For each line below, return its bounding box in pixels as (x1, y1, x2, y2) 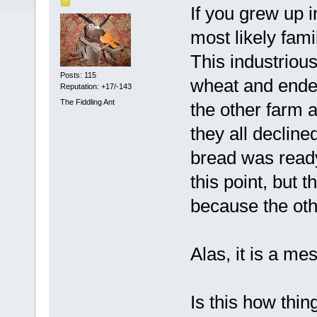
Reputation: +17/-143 (59, 82, 132, 91)
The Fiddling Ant (59, 97, 115, 106)
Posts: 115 (59, 71, 96, 80)
